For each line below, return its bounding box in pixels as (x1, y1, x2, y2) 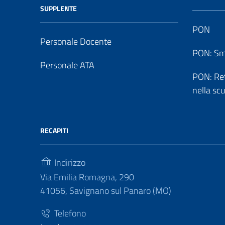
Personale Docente (40, 35, 111, 48)
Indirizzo (52, 156, 85, 169)
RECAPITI (40, 125, 68, 136)
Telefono (52, 206, 86, 220)
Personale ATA (40, 58, 94, 72)
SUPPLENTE (40, 3, 77, 14)
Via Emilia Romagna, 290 (40, 170, 134, 184)
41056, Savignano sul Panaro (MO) (40, 184, 171, 197)
